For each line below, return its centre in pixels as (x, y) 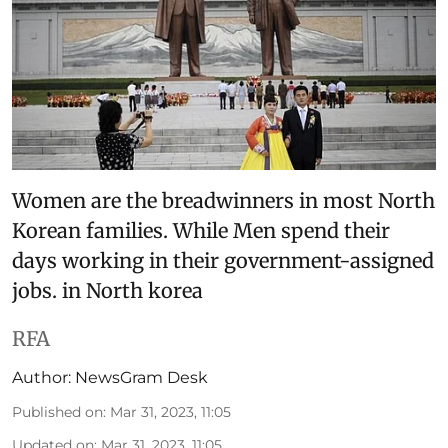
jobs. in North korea (107, 290)
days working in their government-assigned (223, 260)
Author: (41, 377)
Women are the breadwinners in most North (223, 200)
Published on (57, 411)
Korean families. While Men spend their (201, 230)
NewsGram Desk (141, 377)
